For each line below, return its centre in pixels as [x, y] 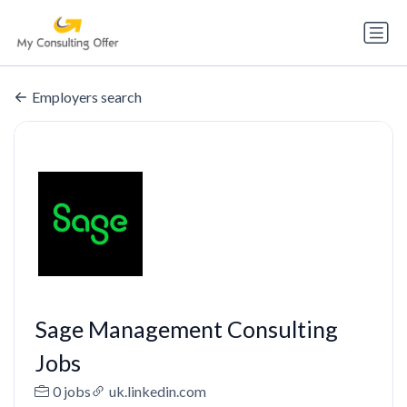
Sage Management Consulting [186, 329]
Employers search [87, 97]
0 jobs [71, 392]
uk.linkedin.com [157, 392]
